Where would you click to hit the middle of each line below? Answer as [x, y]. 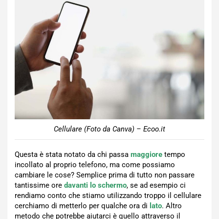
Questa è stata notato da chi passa [73, 154]
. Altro [172, 206]
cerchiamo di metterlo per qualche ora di [82, 206]
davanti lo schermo [95, 185]
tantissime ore [39, 185]
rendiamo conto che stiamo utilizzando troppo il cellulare [108, 195]
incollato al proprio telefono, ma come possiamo [95, 164]
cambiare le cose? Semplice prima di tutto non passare [105, 175]
